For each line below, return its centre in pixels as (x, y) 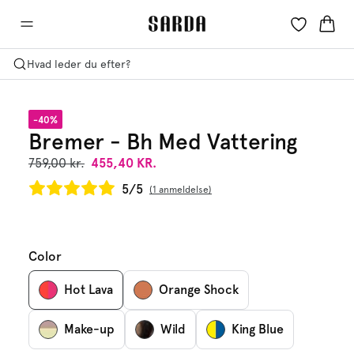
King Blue (258, 329)
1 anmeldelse (181, 190)
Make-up (89, 329)
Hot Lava (88, 290)
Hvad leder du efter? (79, 64)
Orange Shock (199, 290)
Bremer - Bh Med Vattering (163, 141)
